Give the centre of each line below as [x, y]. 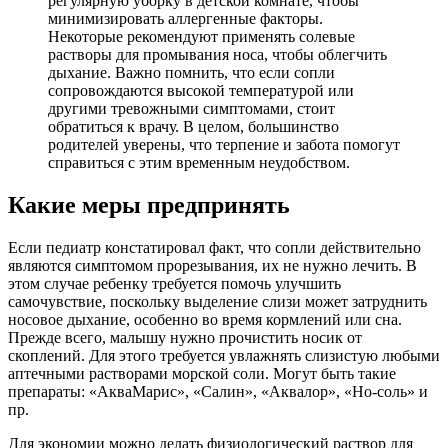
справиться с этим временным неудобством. [199, 163]
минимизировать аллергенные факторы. [185, 19]
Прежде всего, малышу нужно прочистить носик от [185, 338]
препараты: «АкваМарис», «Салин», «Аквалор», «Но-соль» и [218, 392]
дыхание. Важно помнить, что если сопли [191, 73]
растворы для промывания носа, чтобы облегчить [217, 55]
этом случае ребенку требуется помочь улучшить [174, 284]
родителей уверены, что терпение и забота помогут [224, 145]
